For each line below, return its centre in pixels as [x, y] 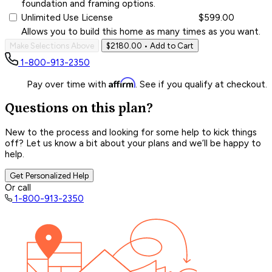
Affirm [122, 82]
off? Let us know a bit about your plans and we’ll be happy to [133, 144]
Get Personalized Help [49, 176]
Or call [18, 188]
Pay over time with [68, 84]
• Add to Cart [168, 45]
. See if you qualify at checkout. [201, 84]
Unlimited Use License [67, 17]
